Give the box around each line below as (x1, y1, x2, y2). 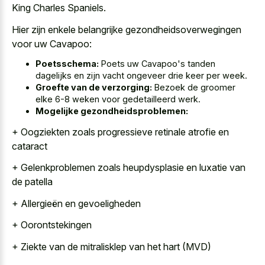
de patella (12, 176, 53, 188)
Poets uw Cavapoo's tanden (99, 59, 215, 69)
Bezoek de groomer (152, 82, 235, 93)
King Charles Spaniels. (12, 2, 106, 14)
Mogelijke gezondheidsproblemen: (35, 106, 188, 117)
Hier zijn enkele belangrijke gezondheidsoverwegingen (12, 23, 241, 35)
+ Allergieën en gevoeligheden (12, 197, 141, 209)
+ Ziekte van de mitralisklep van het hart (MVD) (12, 240, 211, 253)
